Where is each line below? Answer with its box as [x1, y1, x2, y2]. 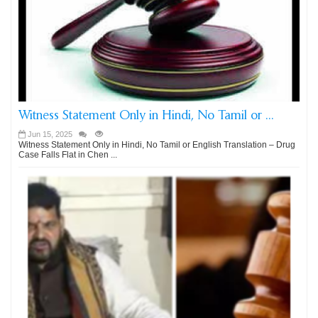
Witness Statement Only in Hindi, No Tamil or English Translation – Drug [18, 140, 295, 150]
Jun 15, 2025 [28, 130, 72, 138]
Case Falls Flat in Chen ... [18, 150, 117, 160]
